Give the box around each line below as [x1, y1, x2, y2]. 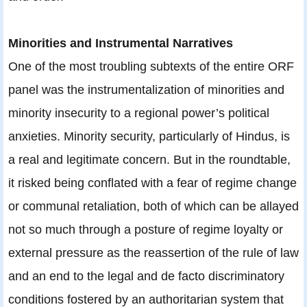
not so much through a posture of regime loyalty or [8, 221, 283, 236]
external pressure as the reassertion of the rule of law [8, 245, 299, 260]
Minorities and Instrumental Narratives [8, 35, 233, 50]
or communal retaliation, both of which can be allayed [8, 198, 299, 213]
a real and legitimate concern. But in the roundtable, [8, 151, 291, 167]
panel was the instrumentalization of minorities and [8, 82, 284, 97]
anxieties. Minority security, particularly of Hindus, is [8, 128, 290, 143]
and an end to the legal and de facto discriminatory [8, 268, 284, 283]
